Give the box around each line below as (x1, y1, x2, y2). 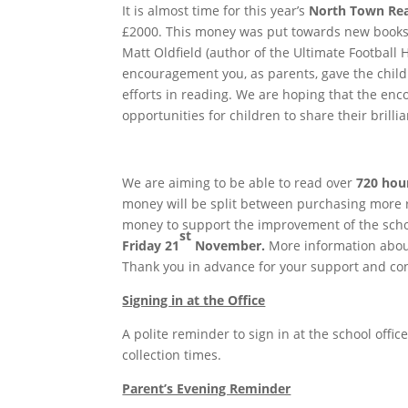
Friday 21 (122, 236, 180, 254)
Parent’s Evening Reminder (122, 379, 291, 397)
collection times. (122, 345, 222, 363)
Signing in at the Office (122, 291, 266, 309)
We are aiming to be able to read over (122, 173, 357, 191)
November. (191, 236, 266, 254)
